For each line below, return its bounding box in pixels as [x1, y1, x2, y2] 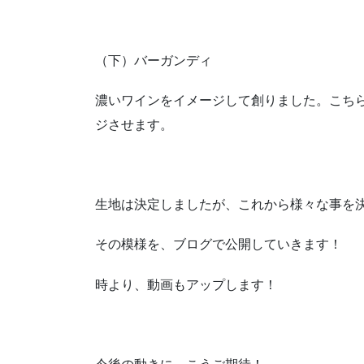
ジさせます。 [95, 117, 173, 132]
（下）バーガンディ [95, 53, 212, 67]
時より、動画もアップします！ [95, 277, 277, 292]
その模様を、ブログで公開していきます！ [95, 237, 342, 252]
